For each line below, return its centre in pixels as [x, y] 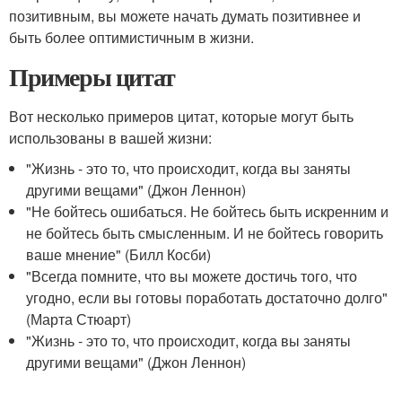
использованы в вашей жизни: [110, 138]
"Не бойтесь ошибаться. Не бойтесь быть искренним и [208, 211]
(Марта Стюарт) [79, 319]
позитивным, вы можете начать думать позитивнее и [185, 16]
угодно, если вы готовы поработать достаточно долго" [207, 297]
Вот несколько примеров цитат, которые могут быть [181, 116]
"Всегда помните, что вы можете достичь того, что [192, 276]
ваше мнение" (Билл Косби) [119, 254]
